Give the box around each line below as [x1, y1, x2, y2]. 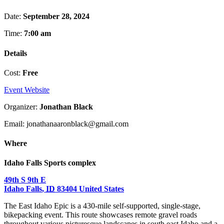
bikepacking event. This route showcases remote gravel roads [4, 210, 197, 219]
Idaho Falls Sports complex [4, 158, 96, 167]
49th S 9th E [4, 175, 46, 184]
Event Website [4, 85, 49, 94]
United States [79, 184, 124, 193]
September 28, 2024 [23, 12, 89, 21]
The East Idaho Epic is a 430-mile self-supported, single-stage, [4, 201, 200, 210]
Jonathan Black [39, 102, 93, 111]
